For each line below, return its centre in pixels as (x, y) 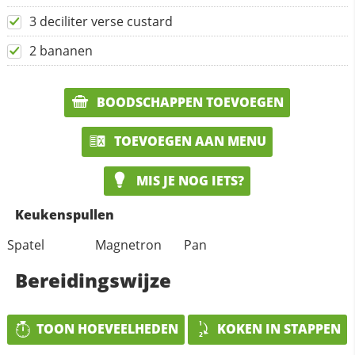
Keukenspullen (64, 215)
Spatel (25, 245)
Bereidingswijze (93, 281)
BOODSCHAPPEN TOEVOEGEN (189, 102)
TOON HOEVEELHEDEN (108, 329)
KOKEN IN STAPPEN (279, 329)
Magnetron (129, 245)
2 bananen (61, 50)
